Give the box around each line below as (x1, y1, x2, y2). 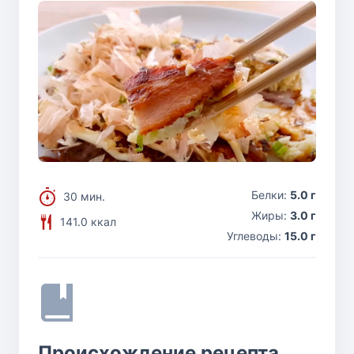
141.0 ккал (60, 214, 116, 228)
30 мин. (63, 189, 105, 203)
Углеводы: (227, 228, 284, 243)
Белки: (251, 187, 290, 201)
